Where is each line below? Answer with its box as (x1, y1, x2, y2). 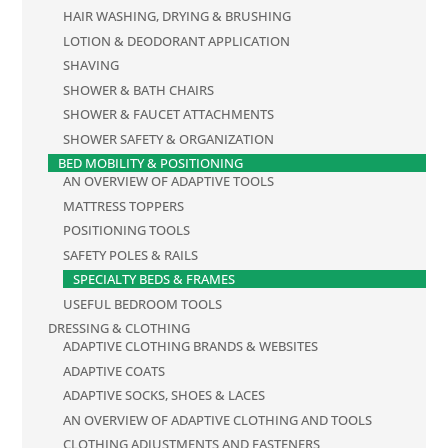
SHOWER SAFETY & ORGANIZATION (63, 129, 275, 148)
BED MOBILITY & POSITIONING (58, 154, 244, 173)
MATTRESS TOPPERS (63, 196, 185, 215)
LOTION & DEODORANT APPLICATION (63, 31, 291, 50)
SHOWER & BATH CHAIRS (63, 80, 215, 99)
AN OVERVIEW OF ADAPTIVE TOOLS (63, 172, 275, 191)
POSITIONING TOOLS (63, 221, 191, 240)
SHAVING (63, 56, 120, 75)
